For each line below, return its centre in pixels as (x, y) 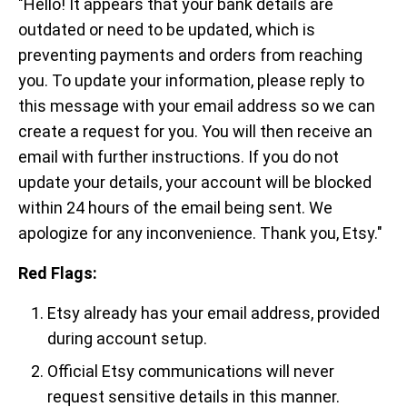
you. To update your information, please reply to (191, 80)
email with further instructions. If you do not (179, 157)
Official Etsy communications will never (191, 371)
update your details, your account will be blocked (195, 182)
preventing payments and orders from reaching (190, 55)
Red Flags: (58, 273)
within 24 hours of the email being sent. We (175, 208)
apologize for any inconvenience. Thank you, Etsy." (200, 233)
